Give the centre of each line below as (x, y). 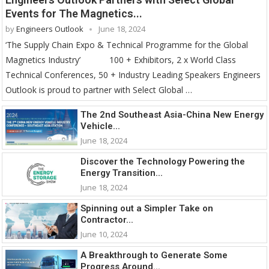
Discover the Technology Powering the (163, 161)
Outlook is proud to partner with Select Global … (99, 89)
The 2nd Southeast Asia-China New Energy (172, 114)
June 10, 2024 (104, 234)
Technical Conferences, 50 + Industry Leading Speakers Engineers (133, 74)
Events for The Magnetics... (74, 13)
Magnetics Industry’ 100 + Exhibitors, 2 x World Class (121, 59)
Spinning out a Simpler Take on (147, 208)
